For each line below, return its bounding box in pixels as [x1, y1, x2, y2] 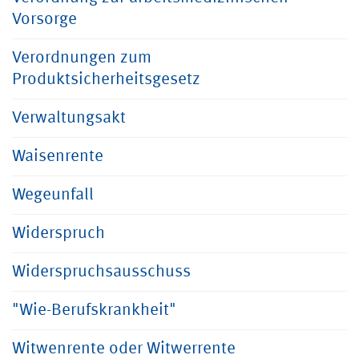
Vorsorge [12, 11, 77, 28]
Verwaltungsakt [12, 110, 126, 127]
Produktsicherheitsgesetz [12, 71, 200, 88]
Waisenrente [12, 148, 103, 165]
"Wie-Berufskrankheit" [12, 302, 176, 319]
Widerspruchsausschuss [12, 264, 191, 280]
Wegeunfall [12, 187, 94, 204]
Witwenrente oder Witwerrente [12, 341, 236, 357]
